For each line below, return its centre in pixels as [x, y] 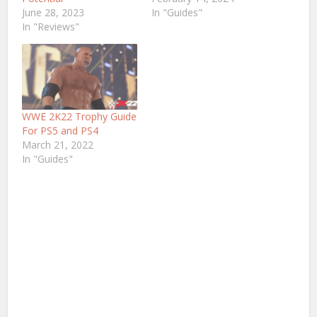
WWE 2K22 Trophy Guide [80, 116]
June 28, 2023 [53, 12]
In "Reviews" [51, 26]
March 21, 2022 [58, 144]
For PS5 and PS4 [60, 130]
